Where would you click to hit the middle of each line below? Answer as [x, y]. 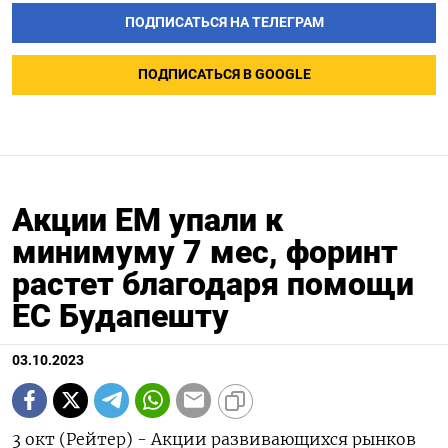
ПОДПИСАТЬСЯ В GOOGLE [224, 74]
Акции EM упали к [147, 219]
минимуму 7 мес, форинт [205, 251]
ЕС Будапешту [120, 315]
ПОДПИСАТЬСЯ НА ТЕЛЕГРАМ [224, 22]
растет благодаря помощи [213, 283]
